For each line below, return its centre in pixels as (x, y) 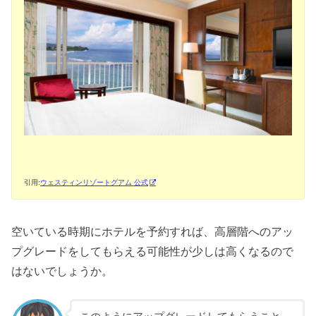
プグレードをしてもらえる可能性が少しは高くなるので (153, 251)
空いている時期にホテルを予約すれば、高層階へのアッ (153, 232)
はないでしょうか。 (62, 271)
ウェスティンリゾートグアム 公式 (95, 182)
